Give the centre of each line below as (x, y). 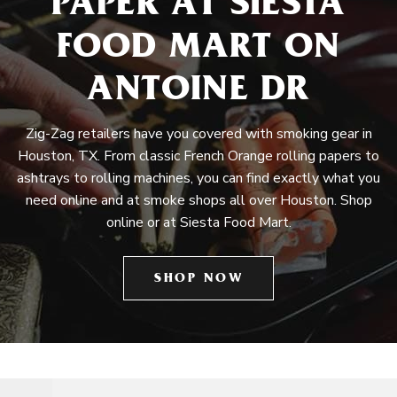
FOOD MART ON (198, 50)
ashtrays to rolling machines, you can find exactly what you (198, 178)
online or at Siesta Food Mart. (198, 222)
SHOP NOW (198, 280)
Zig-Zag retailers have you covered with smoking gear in (198, 134)
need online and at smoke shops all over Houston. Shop (198, 200)
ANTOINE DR (198, 93)
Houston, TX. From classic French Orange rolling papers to (198, 156)
